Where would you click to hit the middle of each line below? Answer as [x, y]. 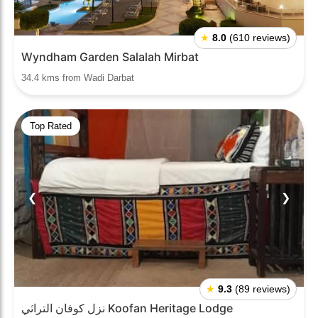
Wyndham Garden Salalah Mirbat [110, 57]
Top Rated [51, 126]
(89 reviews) [263, 289]
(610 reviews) [260, 38]
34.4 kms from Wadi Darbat [78, 78]
